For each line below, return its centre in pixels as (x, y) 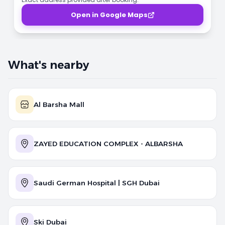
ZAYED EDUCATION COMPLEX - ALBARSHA (108, 144)
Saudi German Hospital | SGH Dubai (97, 183)
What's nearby (48, 65)
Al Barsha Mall (59, 104)
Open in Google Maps (109, 15)
